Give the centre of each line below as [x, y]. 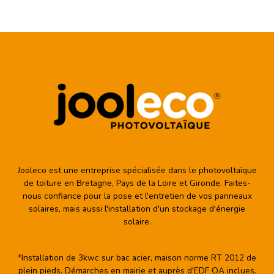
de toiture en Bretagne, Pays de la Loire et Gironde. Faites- [137, 183]
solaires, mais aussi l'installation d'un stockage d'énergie [137, 209]
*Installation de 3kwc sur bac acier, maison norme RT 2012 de [137, 258]
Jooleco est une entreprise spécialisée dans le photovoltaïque [137, 171]
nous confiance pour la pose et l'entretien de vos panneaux [137, 196]
